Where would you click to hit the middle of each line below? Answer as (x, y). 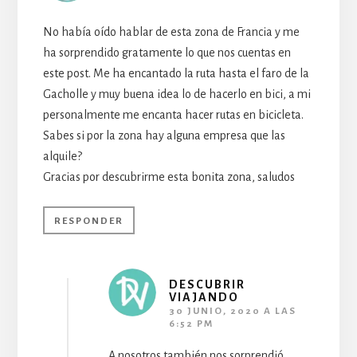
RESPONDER (88, 221)
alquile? (62, 156)
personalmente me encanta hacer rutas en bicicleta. (173, 114)
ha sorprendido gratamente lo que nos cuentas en (167, 52)
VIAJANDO (204, 297)
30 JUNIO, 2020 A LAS (232, 311)
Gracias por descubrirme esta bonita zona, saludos (169, 177)
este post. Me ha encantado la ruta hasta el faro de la (176, 73)
